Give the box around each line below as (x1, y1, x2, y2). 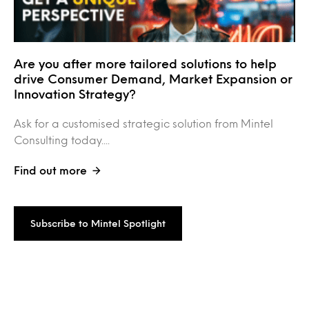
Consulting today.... (14, 134, 110, 144)
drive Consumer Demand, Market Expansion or (14, 73, 292, 83)
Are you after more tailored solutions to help (14, 58, 277, 68)
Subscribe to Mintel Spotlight (30, 219, 166, 227)
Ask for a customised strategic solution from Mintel (14, 118, 273, 128)
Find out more (14, 165, 87, 175)
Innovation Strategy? (14, 88, 136, 99)
